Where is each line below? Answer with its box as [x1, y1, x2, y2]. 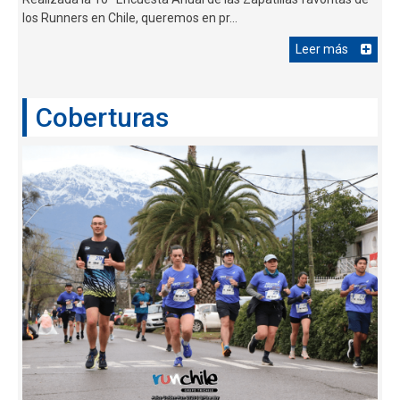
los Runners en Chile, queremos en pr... [22, 10, 237, 25]
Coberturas [36, 101, 169, 133]
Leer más [296, 41, 348, 56]
